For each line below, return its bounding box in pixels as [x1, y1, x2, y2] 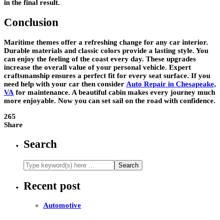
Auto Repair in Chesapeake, [126, 80, 216, 88]
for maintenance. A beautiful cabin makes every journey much [14, 88, 215, 96]
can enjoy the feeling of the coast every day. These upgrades [4, 55, 196, 63]
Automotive [43, 201, 81, 210]
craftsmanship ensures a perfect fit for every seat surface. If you [4, 71, 210, 80]
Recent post [24, 179, 81, 192]
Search [24, 138, 57, 151]
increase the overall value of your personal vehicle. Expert [4, 63, 191, 71]
